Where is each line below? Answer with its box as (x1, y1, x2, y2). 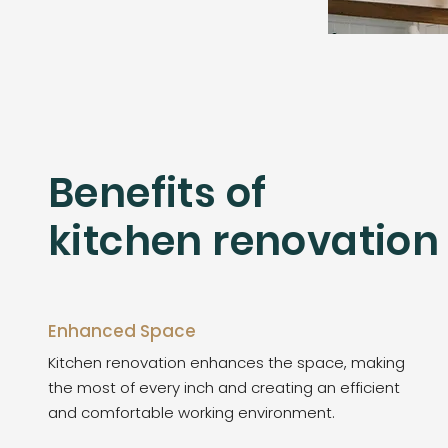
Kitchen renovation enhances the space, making (48, 352, 405, 373)
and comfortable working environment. (48, 402, 335, 423)
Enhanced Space (48, 319, 196, 343)
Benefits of (48, 165, 267, 221)
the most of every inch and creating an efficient (48, 377, 400, 398)
